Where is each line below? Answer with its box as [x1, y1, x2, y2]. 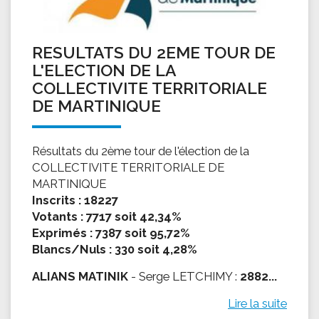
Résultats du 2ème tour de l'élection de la [32, 143, 249, 158]
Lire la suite [228, 296, 287, 310]
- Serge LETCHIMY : [128, 268, 240, 283]
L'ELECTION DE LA [32, 60, 176, 80]
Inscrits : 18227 [32, 192, 118, 207]
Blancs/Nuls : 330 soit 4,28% [32, 241, 197, 256]
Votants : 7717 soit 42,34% [32, 209, 182, 224]
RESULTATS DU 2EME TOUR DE [32, 42, 276, 62]
